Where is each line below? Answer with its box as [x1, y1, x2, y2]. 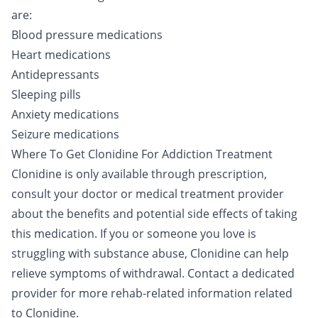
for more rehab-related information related [57, 285, 292, 301]
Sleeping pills [11, 87, 81, 102]
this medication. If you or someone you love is [11, 226, 256, 241]
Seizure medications [11, 126, 119, 142]
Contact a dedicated [187, 265, 295, 281]
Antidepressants [11, 67, 99, 82]
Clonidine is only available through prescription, [11, 166, 267, 182]
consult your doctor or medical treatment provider [11, 186, 284, 202]
